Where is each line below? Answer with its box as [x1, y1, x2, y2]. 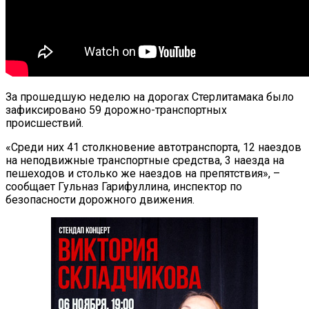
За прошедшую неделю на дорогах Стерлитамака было [6, 90, 294, 103]
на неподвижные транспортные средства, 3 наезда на [6, 153, 284, 167]
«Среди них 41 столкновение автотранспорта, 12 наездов [6, 140, 301, 154]
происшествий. [6, 116, 83, 130]
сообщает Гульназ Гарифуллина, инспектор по [6, 179, 242, 193]
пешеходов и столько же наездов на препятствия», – [6, 166, 280, 180]
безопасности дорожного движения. [6, 192, 195, 206]
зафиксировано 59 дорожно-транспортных [6, 103, 227, 117]
